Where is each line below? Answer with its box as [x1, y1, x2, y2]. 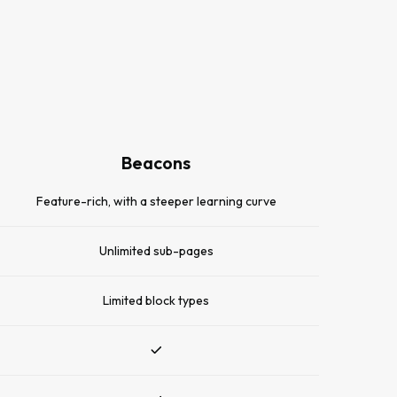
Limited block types [103, 292, 209, 308]
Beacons [121, 152, 191, 174]
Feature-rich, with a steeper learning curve [35, 193, 276, 209]
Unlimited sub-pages [98, 243, 214, 259]
